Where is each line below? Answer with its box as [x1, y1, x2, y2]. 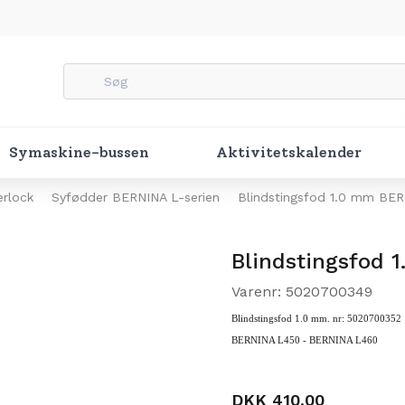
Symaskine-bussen [9, 144, 149, 161]
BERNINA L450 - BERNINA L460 [231, 335, 378, 345]
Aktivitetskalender [216, 144, 362, 161]
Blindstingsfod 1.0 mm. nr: [231, 314, 347, 324]
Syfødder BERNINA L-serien [52, 190, 220, 204]
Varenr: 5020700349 [231, 283, 372, 300]
